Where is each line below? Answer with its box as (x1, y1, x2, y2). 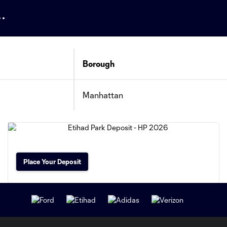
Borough (83, 59, 115, 68)
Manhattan (83, 90, 123, 100)
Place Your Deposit (23, 158, 81, 166)
